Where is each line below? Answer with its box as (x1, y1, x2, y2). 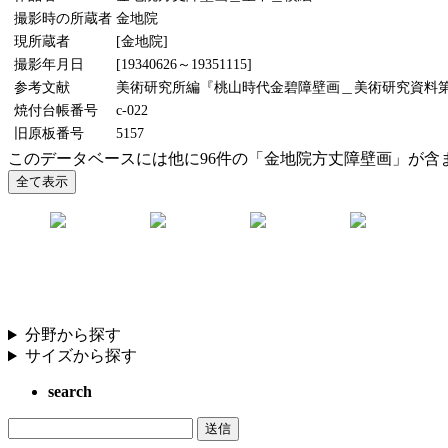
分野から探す (24, 326, 121, 344)
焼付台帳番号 (14, 102, 98, 119)
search (48, 383, 92, 401)
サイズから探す (24, 347, 137, 365)
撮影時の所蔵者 (14, 10, 112, 27)
